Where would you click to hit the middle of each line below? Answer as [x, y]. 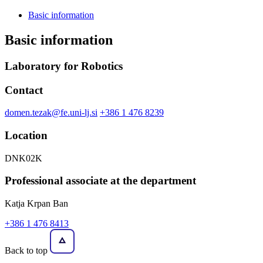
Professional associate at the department [100, 181]
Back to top [27, 251]
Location [26, 136]
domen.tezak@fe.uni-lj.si [51, 113]
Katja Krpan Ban [36, 204]
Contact [24, 90]
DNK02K [23, 158]
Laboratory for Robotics [64, 66]
